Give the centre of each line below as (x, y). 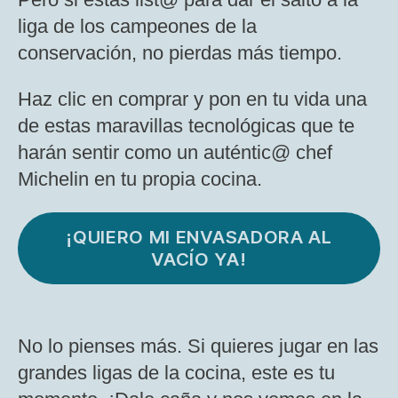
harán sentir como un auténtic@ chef (175, 152)
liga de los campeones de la (137, 26)
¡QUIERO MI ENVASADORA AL (199, 237)
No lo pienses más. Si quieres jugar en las (198, 346)
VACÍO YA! (199, 259)
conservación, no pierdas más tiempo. (180, 52)
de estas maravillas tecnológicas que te (186, 125)
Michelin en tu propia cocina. (140, 179)
